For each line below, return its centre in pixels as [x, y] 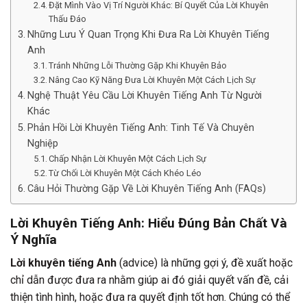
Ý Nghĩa [34, 239]
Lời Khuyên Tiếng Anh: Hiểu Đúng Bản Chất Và [149, 223]
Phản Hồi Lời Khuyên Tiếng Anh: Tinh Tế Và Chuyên [140, 127]
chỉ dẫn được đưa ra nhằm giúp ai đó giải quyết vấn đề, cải [149, 280]
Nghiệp [42, 143]
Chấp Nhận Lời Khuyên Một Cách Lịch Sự [128, 158]
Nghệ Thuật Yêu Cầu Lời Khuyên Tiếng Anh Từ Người [144, 95]
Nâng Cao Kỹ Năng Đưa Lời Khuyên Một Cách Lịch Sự [152, 79]
